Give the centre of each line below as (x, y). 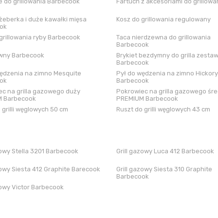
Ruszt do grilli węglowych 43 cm (163, 109)
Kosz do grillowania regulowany (163, 19)
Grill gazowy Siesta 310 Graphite (164, 169)
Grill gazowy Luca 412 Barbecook (165, 151)
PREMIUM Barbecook (147, 99)
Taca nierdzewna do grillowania (163, 37)
